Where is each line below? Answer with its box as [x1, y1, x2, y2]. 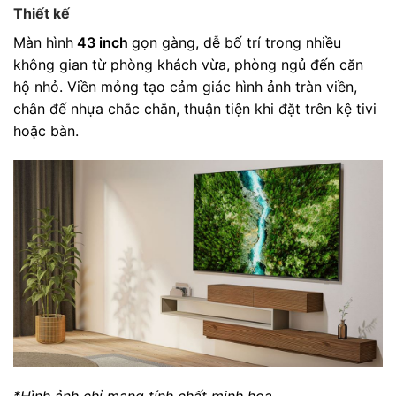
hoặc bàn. [13, 121, 79, 140]
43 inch [73, 33, 132, 51]
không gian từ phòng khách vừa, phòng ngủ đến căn [13, 55, 363, 73]
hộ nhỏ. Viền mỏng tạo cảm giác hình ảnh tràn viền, [13, 77, 357, 95]
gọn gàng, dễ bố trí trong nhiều [132, 33, 341, 51]
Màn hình [13, 33, 73, 51]
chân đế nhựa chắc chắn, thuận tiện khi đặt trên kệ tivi [13, 99, 377, 118]
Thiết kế [13, 4, 70, 22]
